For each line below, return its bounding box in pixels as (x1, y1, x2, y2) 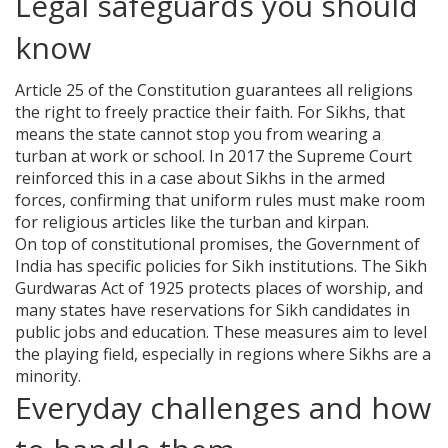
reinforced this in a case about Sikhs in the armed (15, 167, 385, 190)
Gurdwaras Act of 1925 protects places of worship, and (15, 277, 423, 300)
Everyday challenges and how (15, 387, 431, 429)
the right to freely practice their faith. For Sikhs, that (15, 101, 405, 124)
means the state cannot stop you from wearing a (15, 123, 381, 146)
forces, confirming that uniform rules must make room (15, 189, 425, 212)
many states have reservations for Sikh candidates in (15, 299, 410, 322)
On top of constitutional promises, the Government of (15, 233, 420, 256)
